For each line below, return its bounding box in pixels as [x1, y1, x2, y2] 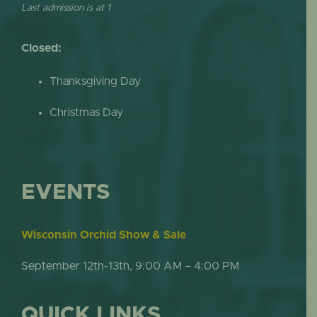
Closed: [21, 42, 62, 54]
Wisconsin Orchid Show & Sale [21, 229, 186, 241]
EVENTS [21, 182, 110, 204]
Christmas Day [49, 107, 123, 119]
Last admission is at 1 [21, 2, 110, 13]
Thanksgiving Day [49, 76, 141, 88]
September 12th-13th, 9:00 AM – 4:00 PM [21, 260, 239, 272]
